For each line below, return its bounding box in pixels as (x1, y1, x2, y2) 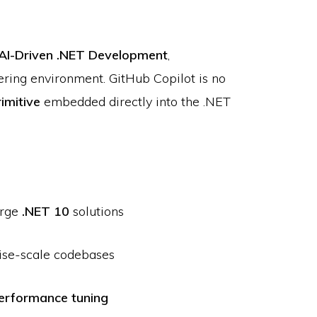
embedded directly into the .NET (40, 93, 231, 110)
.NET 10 (22, 203, 69, 220)
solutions (69, 203, 124, 220)
